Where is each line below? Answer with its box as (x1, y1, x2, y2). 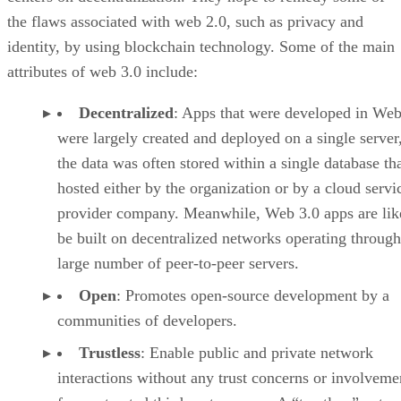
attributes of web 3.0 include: (7, 63, 198, 81)
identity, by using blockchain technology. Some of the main (7, 38, 395, 56)
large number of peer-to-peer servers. (57, 254, 299, 273)
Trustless (79, 344, 141, 363)
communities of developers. (57, 311, 237, 330)
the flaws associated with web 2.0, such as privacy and (7, 13, 363, 31)
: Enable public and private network (141, 344, 373, 363)
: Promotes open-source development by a (116, 286, 389, 305)
